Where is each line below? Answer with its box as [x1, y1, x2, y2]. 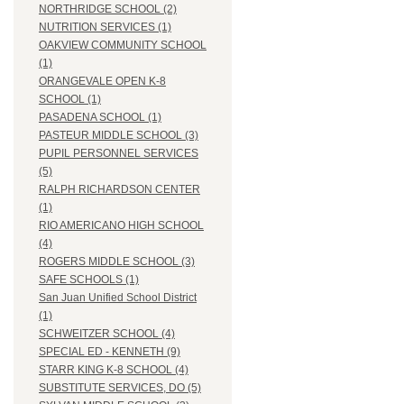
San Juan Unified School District [39, 291, 197, 305]
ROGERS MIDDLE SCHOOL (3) [39, 255, 195, 269]
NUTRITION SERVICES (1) [39, 21, 171, 34]
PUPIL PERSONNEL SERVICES [39, 147, 198, 161]
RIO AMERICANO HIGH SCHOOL [39, 219, 204, 233]
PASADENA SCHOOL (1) [39, 111, 161, 124]
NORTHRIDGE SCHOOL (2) [39, 3, 177, 16]
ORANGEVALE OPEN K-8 [39, 75, 166, 88]
